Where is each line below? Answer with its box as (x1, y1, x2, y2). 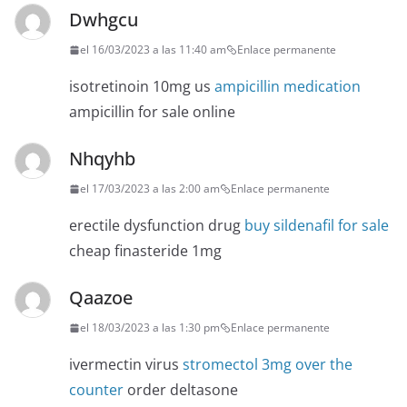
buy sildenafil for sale (244, 215, 389, 236)
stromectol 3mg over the (183, 354, 352, 375)
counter (69, 380, 124, 401)
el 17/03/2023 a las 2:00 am (80, 181, 220, 197)
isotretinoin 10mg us (69, 76, 214, 97)
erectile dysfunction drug (69, 215, 244, 236)
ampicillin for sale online (69, 102, 235, 123)
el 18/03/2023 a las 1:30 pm (80, 320, 220, 336)
